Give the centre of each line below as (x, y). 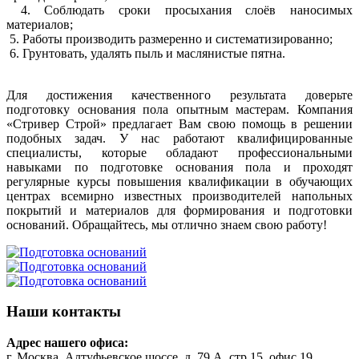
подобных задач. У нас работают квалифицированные (179, 138)
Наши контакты (64, 312)
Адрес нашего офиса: (67, 343)
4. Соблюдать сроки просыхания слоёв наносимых (179, 10)
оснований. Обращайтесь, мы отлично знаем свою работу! (167, 224)
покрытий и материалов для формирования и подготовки (179, 210)
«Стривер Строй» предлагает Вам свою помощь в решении (179, 123)
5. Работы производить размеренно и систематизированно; (169, 38)
